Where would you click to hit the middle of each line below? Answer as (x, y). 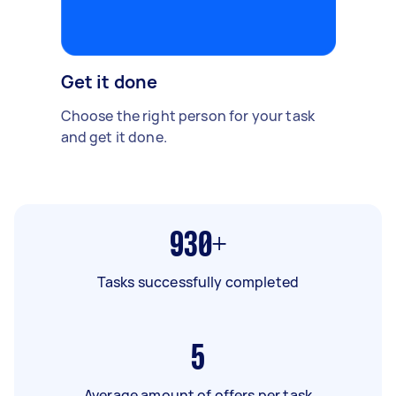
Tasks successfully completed (198, 282)
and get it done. (114, 137)
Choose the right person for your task (188, 115)
